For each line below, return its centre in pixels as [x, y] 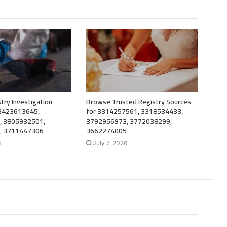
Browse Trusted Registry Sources [138, 102]
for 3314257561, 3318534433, [134, 111]
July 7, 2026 [110, 143]
